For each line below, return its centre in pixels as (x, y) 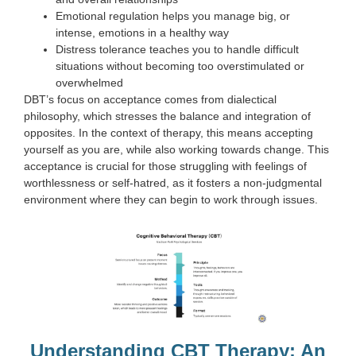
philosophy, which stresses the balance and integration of (167, 116)
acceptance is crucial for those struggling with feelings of (165, 166)
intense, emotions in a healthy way (144, 33)
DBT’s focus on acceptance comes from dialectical (150, 100)
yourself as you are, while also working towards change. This (176, 150)
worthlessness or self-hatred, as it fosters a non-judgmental (173, 183)
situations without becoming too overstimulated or (180, 66)
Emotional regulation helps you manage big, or (173, 16)
